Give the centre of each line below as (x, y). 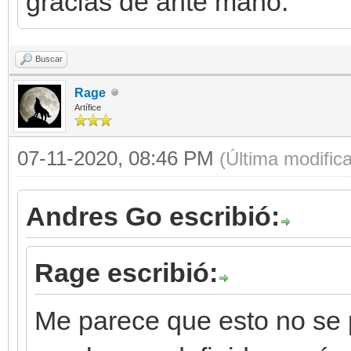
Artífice (88, 107)
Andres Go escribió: (153, 216)
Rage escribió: (126, 272)
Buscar (49, 58)
